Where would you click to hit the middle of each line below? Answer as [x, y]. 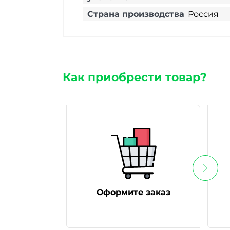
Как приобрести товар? [135, 77]
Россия [204, 14]
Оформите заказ [133, 192]
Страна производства [136, 14]
